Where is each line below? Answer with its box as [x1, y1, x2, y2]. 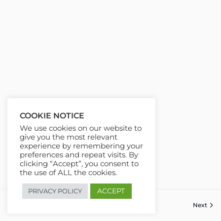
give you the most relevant [20, 133, 117, 142]
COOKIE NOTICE [20, 111, 84, 120]
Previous [14, 201, 40, 209]
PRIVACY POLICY [28, 187, 82, 195]
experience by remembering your [20, 142, 143, 150]
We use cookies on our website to [20, 124, 142, 133]
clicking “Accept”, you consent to [20, 159, 139, 168]
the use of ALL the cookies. [20, 168, 117, 177]
